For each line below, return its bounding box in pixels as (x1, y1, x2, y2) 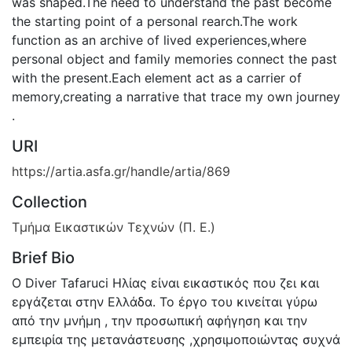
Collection (12, 192, 87, 211)
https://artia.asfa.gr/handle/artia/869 (12, 163, 230, 179)
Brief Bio (12, 247, 75, 267)
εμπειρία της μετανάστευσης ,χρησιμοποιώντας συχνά (12, 331, 340, 347)
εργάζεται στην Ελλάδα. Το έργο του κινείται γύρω (12, 293, 317, 310)
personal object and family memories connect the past (12, 50, 337, 67)
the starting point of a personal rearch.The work (12, 13, 298, 29)
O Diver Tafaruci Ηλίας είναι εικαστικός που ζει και (12, 274, 319, 291)
